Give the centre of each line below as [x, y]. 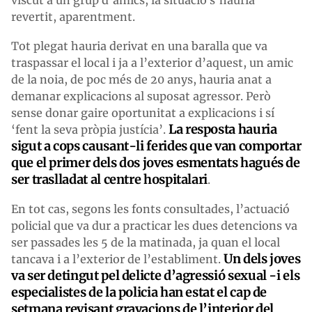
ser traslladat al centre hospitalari [110, 179]
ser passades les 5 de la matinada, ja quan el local [146, 242]
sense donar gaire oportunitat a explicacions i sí [143, 112]
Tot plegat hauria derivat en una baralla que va [139, 46]
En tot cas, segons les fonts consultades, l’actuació [150, 209]
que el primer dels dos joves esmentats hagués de [156, 162]
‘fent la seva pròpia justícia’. [90, 129]
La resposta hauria [223, 129]
